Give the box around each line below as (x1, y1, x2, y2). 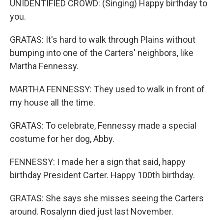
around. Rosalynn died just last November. (10, 206, 173, 217)
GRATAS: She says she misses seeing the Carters (10, 193, 204, 203)
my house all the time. (10, 97, 95, 108)
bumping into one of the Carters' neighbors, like (10, 48, 193, 58)
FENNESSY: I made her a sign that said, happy (10, 157, 186, 167)
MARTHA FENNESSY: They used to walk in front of (10, 84, 205, 94)
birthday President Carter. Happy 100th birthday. (10, 170, 195, 180)
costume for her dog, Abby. (10, 134, 114, 144)
